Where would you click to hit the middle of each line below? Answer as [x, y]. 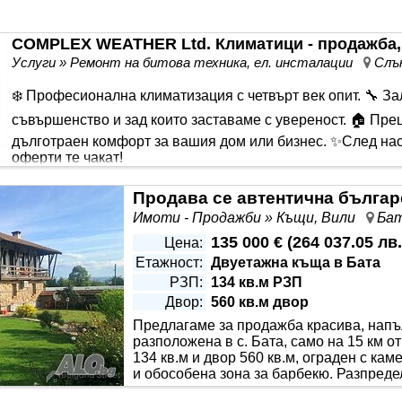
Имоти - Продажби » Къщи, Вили [249, 218]
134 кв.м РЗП [257, 282]
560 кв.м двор [260, 302]
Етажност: [169, 262]
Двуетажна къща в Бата [296, 262]
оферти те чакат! [67, 157]
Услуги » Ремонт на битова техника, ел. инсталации [188, 62]
